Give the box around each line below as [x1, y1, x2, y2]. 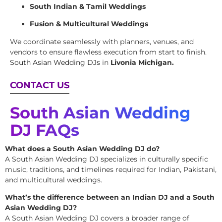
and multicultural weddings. [5, 175, 102, 184]
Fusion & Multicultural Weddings [30, 19, 148, 29]
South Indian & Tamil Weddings [30, 1, 146, 11]
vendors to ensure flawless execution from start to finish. [10, 47, 207, 56]
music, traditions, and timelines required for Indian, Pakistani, [5, 165, 217, 174]
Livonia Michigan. [111, 57, 174, 67]
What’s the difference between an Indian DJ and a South [5, 193, 215, 202]
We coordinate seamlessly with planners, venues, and [10, 37, 194, 46]
